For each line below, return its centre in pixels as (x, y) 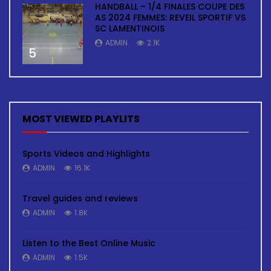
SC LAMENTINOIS (130, 28)
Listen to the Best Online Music (89, 243)
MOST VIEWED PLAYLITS (81, 119)
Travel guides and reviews (80, 198)
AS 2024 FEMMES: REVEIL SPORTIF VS (170, 17)
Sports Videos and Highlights (86, 153)
